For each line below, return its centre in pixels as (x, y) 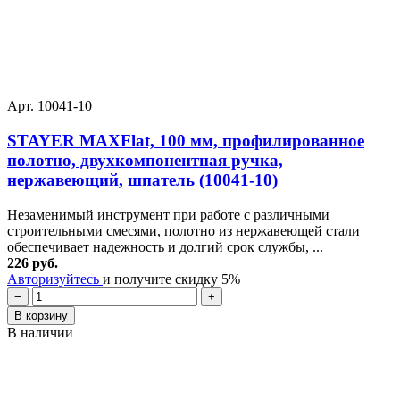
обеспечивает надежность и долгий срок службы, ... (165, 246)
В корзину (41, 315)
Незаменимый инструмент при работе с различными (168, 214)
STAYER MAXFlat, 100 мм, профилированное (186, 141)
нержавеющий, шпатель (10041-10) (142, 180)
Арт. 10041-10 (50, 106)
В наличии (40, 332)
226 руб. (33, 262)
